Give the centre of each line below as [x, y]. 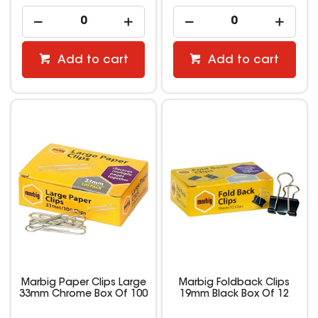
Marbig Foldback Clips [235, 283]
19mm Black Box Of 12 [235, 294]
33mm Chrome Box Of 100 [84, 294]
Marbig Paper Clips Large [83, 283]
